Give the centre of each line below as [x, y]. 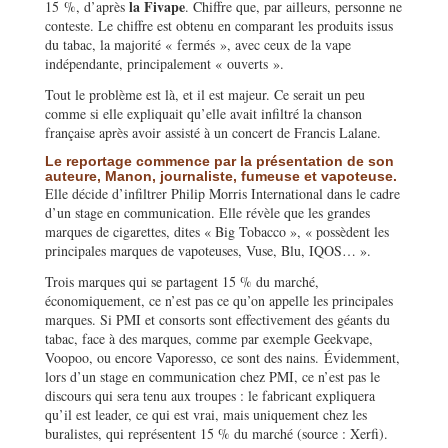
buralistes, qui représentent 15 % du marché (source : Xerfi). [216, 433]
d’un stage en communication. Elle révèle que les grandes [207, 212]
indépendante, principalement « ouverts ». [164, 63]
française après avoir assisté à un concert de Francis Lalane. [213, 132]
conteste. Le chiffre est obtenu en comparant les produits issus [219, 25]
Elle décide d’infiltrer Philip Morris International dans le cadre [222, 193]
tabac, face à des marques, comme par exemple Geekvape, [209, 338]
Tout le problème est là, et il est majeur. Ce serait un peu [205, 94]
